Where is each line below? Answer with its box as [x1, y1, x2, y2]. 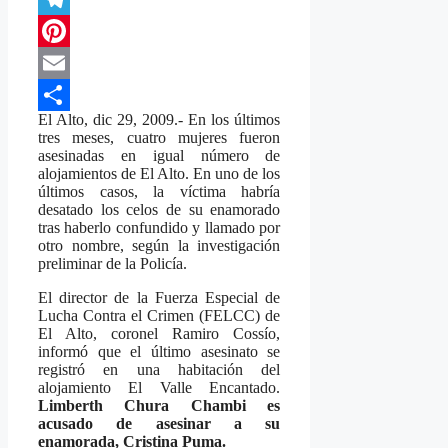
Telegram [38, 22, 97, 40]
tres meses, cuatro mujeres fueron [38, 129, 281, 147]
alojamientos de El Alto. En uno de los [38, 165, 281, 183]
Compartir [38, 118, 102, 136]
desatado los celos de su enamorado [38, 201, 281, 219]
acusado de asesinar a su [38, 415, 281, 433]
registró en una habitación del [38, 361, 281, 379]
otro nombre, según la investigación [38, 237, 281, 255]
